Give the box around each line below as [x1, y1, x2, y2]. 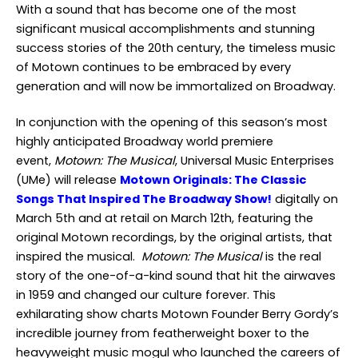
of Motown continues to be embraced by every [16, 59, 291, 75]
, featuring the [232, 210, 313, 226]
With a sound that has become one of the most [16, 2, 296, 18]
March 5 [16, 210, 63, 226]
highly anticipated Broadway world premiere [16, 133, 273, 149]
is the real [262, 249, 321, 265]
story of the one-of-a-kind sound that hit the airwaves [16, 268, 336, 284]
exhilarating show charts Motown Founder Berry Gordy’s [16, 306, 339, 322]
